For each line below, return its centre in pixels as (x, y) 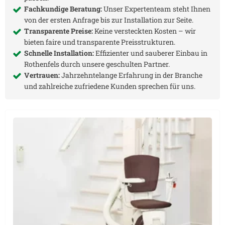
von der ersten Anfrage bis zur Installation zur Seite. (109, 20)
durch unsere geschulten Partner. (115, 64)
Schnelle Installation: (59, 53)
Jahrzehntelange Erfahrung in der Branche (131, 75)
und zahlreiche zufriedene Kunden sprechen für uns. (110, 86)
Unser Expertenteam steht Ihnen (156, 9)
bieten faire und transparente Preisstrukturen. (100, 42)
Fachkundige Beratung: (63, 9)
